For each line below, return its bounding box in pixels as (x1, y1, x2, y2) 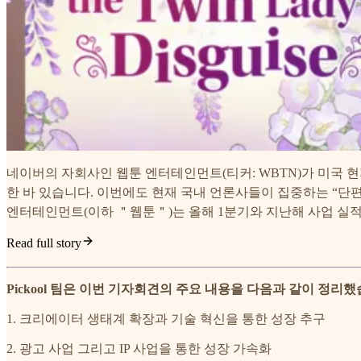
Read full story (6, 236, 81, 251)
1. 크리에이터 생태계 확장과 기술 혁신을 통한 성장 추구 (6, 312, 326, 326)
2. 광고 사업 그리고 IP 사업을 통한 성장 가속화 (6, 342, 272, 356)
